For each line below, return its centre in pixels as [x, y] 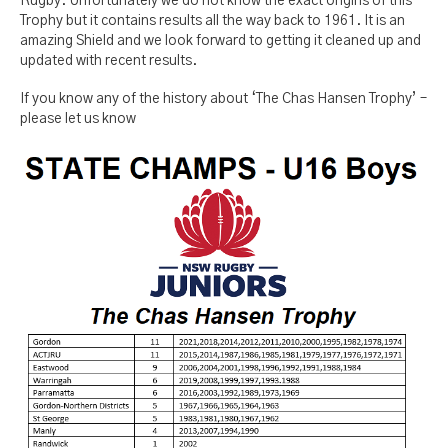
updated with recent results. [108, 61]
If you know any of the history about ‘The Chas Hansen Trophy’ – [223, 99]
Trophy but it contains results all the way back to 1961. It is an [212, 21]
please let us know [78, 119]
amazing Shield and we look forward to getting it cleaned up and [220, 41]
